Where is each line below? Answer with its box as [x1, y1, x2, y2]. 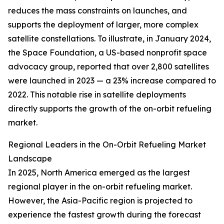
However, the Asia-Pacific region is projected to [8, 195, 192, 206]
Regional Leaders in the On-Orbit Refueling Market [8, 139, 206, 150]
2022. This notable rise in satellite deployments [8, 89, 186, 100]
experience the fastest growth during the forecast [8, 209, 201, 220]
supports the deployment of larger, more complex [8, 19, 198, 30]
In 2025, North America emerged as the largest [8, 167, 190, 178]
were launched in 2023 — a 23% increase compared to [8, 75, 216, 86]
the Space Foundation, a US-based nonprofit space [8, 47, 207, 58]
